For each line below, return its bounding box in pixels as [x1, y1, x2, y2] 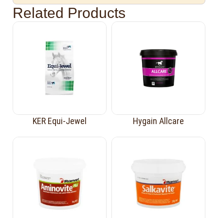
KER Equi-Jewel [33, 116, 87, 127]
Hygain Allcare [132, 116, 184, 127]
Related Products [13, 4, 126, 21]
